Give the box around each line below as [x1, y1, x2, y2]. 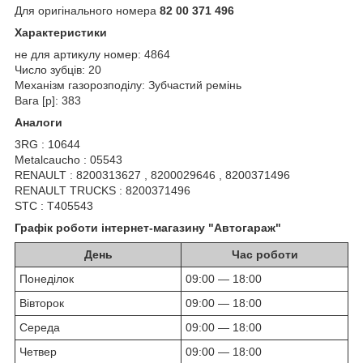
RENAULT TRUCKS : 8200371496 [15, 183, 190, 197]
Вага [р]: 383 [15, 93, 81, 107]
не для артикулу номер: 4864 [15, 47, 170, 61]
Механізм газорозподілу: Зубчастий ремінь [15, 78, 241, 92]
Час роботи [231, 247, 298, 261]
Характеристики [15, 25, 107, 39]
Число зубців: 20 [15, 62, 101, 76]
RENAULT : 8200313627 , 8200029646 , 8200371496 [15, 168, 290, 181]
